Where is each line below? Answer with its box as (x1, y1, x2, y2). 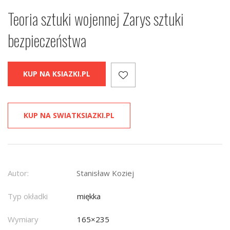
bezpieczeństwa (8, 29, 86, 52)
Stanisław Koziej (76, 168, 134, 179)
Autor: (8, 168, 29, 179)
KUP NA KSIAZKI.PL (23, 69, 90, 79)
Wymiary (8, 214, 39, 225)
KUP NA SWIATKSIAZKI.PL (24, 110, 114, 121)
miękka (77, 191, 101, 202)
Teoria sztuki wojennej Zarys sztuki (8, 7, 184, 31)
